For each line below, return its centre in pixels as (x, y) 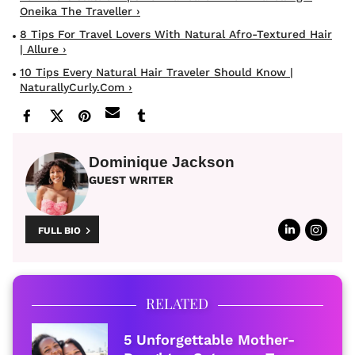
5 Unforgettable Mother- (210, 340)
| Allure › (43, 50)
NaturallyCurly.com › (76, 88)
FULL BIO (59, 230)
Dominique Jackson (162, 162)
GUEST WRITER (131, 180)
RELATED (177, 304)
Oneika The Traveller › (80, 11)
